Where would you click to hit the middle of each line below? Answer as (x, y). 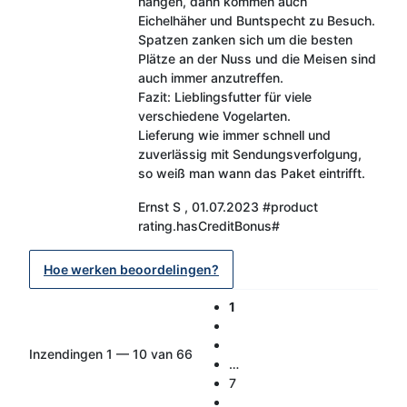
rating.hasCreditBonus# (208, 225)
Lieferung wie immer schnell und (234, 134)
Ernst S (159, 206)
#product (290, 206)
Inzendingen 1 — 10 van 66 (111, 354)
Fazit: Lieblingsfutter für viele (224, 96)
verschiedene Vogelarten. (214, 115)
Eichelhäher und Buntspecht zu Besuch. (256, 20)
